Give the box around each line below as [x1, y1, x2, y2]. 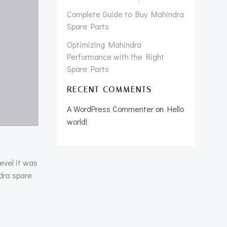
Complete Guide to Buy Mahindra [67, 9, 184, 19]
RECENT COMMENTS [67, 85, 152, 94]
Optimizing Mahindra [67, 39, 141, 50]
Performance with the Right [67, 51, 164, 62]
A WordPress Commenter [67, 103, 154, 114]
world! [67, 116, 88, 127]
